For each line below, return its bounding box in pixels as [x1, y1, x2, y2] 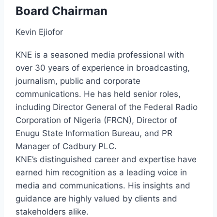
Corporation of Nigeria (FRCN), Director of [15, 115, 177, 125]
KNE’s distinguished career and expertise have [15, 154, 197, 164]
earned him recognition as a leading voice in [15, 167, 187, 177]
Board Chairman [15, 3, 108, 18]
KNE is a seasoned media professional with [15, 49, 184, 60]
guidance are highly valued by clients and [15, 193, 177, 203]
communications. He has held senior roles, [15, 89, 181, 99]
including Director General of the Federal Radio [15, 102, 198, 112]
